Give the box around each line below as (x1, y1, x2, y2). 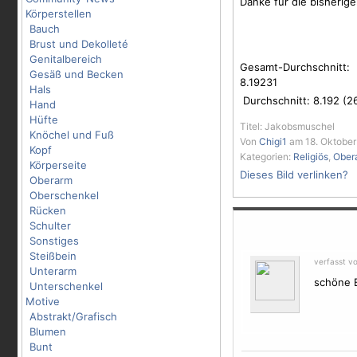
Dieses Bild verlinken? (240, 168, 348, 181)
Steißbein (29, 249, 76, 262)
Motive (25, 295, 60, 308)
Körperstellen (25, 7, 92, 20)
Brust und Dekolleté (29, 37, 128, 50)
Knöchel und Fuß (29, 128, 114, 141)
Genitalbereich (29, 53, 102, 65)
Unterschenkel (29, 280, 103, 292)
